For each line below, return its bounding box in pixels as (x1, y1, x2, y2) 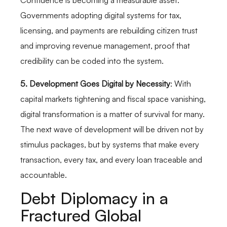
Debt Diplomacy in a (20, 188, 168, 209)
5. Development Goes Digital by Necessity (20, 78, 170, 89)
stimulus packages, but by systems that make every (20, 139, 199, 149)
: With (170, 78, 191, 89)
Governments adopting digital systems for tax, (20, 10, 181, 21)
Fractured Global (20, 205, 141, 226)
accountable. (20, 169, 67, 180)
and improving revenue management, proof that (20, 41, 190, 51)
